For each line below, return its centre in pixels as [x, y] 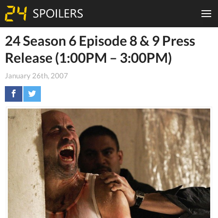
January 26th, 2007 [36, 75]
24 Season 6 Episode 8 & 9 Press [100, 40]
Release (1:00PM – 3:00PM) [88, 57]
